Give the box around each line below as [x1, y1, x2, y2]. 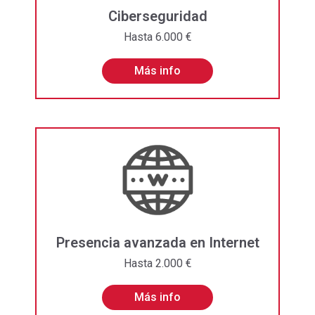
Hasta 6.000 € [123, 30, 192, 44]
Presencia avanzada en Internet [56, 234, 259, 252]
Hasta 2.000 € [123, 257, 192, 271]
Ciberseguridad [108, 7, 207, 25]
